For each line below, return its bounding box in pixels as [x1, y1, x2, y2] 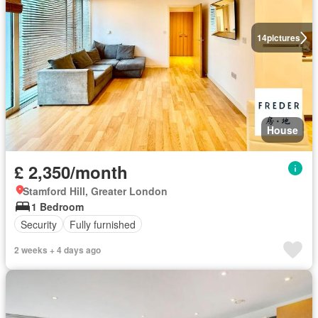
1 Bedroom [31, 199, 84, 214]
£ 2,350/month [14, 160, 128, 184]
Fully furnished [70, 216, 136, 231]
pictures [266, 31, 300, 44]
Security [21, 216, 57, 231]
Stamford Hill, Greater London [23, 184, 168, 198]
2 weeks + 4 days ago [14, 243, 101, 256]
